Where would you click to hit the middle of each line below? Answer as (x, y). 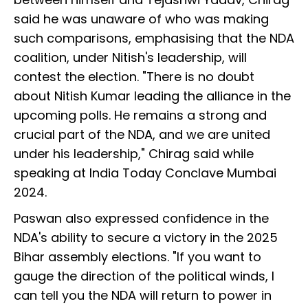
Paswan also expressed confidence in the (141, 219)
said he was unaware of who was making (141, 19)
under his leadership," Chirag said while (134, 154)
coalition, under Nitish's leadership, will (130, 58)
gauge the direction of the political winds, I (144, 276)
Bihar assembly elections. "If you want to (137, 257)
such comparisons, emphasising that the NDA (154, 38)
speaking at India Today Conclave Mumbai (145, 173)
